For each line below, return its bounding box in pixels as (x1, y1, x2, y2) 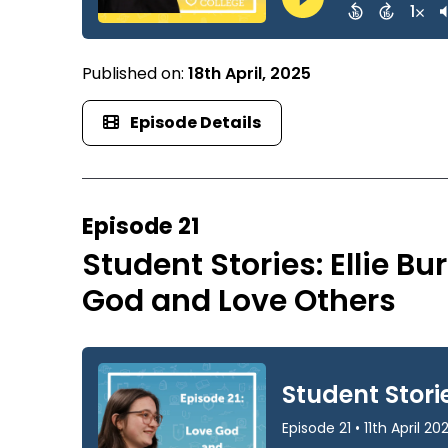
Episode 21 (82, 209, 201, 242)
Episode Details (130, 110, 262, 134)
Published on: (82, 61, 189, 85)
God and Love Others (82, 279, 397, 322)
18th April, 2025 (188, 61, 312, 85)
